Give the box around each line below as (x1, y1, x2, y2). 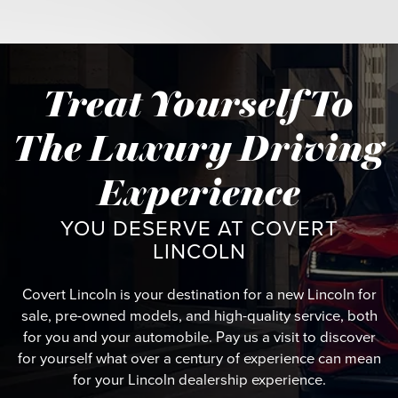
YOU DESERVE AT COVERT (60, 212, 338, 243)
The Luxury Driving (13, 126, 385, 172)
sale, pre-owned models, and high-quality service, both (20, 305, 378, 326)
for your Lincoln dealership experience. (72, 369, 326, 390)
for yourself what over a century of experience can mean (17, 347, 381, 369)
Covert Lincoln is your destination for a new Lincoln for (21, 283, 377, 305)
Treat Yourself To (44, 82, 354, 128)
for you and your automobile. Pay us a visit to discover (22, 326, 376, 347)
